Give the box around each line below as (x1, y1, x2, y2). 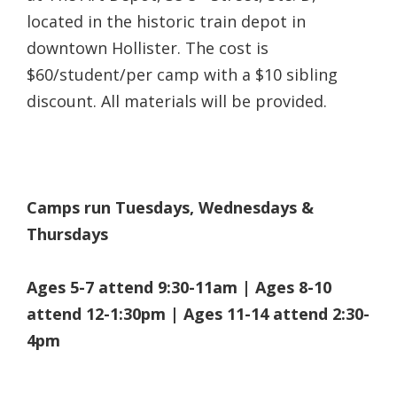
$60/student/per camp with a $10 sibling (27, 63, 338, 85)
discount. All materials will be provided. (27, 90, 327, 112)
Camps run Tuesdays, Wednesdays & (27, 196, 314, 218)
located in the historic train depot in (27, 10, 306, 32)
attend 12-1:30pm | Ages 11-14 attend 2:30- (27, 302, 370, 324)
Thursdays (27, 222, 108, 245)
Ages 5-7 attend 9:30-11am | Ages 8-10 (27, 276, 331, 298)
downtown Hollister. (27, 36, 181, 58)
